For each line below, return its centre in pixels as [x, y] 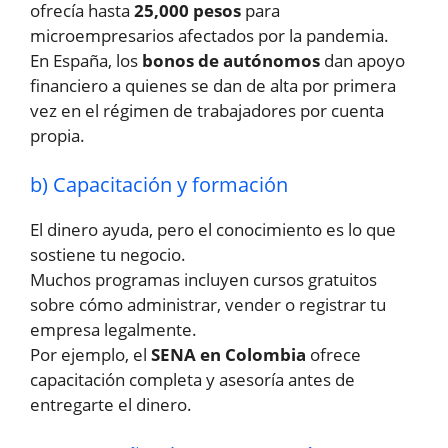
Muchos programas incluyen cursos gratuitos [203, 280]
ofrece [333, 355]
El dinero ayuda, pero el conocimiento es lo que [213, 230]
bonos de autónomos [231, 60]
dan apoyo [362, 60]
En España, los [86, 60]
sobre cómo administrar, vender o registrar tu [208, 305]
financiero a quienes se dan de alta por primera [213, 85]
